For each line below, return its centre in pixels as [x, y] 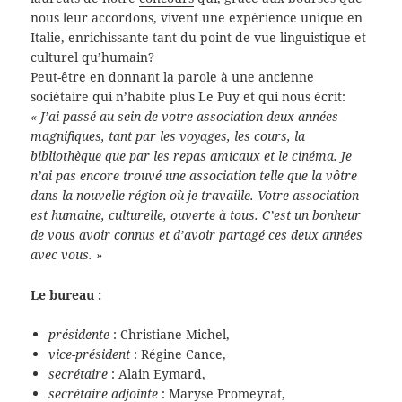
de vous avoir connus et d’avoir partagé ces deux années [197, 235]
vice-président [90, 354]
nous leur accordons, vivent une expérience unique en [197, 18]
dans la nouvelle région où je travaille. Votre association [195, 196]
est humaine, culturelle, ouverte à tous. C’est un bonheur [196, 215]
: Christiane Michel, [170, 335]
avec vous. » [67, 255]
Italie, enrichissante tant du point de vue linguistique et [199, 38]
